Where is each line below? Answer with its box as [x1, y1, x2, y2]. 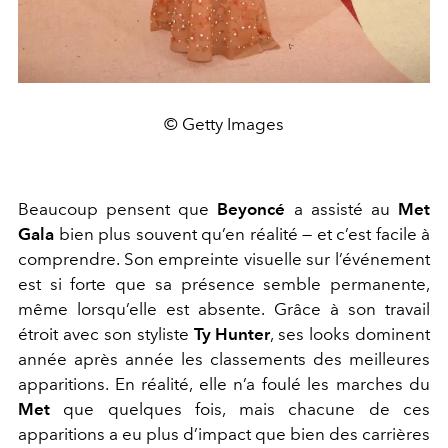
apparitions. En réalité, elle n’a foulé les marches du [18, 374, 430, 395]
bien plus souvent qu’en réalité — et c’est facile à [54, 224, 430, 245]
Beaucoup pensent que [18, 199, 218, 220]
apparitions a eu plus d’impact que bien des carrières [18, 424, 430, 445]
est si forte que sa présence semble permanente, [18, 274, 430, 295]
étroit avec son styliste [18, 324, 194, 345]
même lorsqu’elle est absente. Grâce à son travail [18, 299, 430, 320]
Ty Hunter [193, 324, 271, 345]
